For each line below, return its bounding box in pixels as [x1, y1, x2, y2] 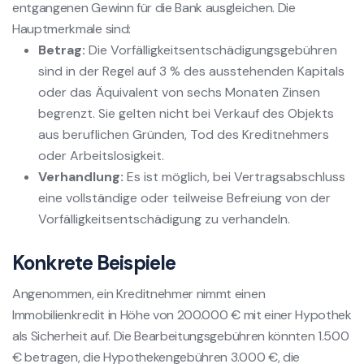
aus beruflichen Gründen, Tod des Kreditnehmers [38, 125, 329, 143]
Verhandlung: [38, 167, 123, 185]
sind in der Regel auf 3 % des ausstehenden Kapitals [38, 62, 344, 80]
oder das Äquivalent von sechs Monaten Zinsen [38, 83, 320, 101]
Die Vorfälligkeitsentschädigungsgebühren [85, 41, 337, 58]
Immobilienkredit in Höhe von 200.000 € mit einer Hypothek [12, 305, 352, 323]
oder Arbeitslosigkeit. [38, 146, 164, 164]
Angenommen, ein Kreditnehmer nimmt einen [12, 284, 266, 302]
